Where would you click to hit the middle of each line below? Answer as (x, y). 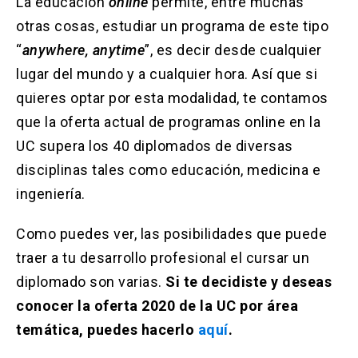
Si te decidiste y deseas (249, 282)
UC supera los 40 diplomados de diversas (155, 146)
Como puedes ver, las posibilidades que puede (171, 234)
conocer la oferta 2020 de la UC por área (157, 306)
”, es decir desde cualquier (233, 50)
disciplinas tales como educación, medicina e (168, 170)
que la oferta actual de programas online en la (168, 122)
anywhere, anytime (83, 50)
